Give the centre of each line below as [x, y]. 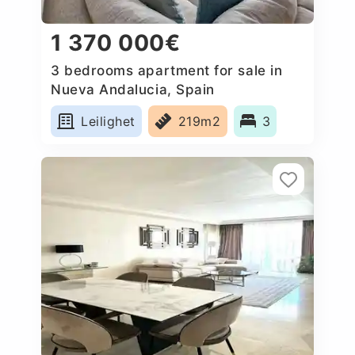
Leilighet [108, 121]
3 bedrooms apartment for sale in [167, 70]
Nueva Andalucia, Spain [133, 89]
